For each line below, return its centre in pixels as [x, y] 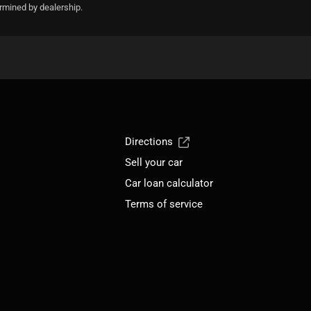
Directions [149, 141]
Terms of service [164, 204]
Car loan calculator [169, 183]
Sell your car [154, 162]
